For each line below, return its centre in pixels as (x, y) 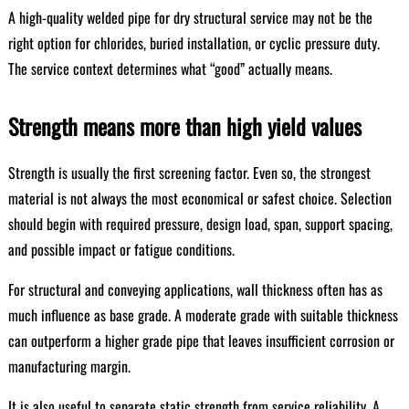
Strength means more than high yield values (184, 126)
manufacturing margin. (69, 366)
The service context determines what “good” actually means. (170, 68)
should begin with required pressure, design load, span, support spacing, (200, 224)
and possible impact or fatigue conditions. (121, 249)
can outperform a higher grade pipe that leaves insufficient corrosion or (201, 341)
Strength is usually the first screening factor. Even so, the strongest (189, 173)
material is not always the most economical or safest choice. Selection (199, 198)
